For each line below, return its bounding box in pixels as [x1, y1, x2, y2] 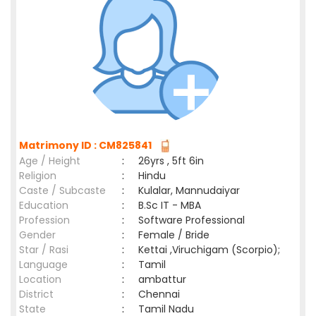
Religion [19, 169, 56, 183]
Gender [19, 228, 56, 242]
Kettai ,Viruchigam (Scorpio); [138, 243, 280, 257]
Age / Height [19, 154, 80, 168]
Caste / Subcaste [19, 183, 106, 197]
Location [19, 272, 61, 286]
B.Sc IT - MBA [138, 198, 201, 212]
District [19, 287, 54, 301]
